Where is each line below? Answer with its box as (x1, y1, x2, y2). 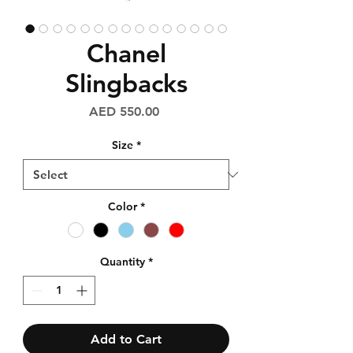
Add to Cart (91, 332, 162, 347)
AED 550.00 (89, 104, 159, 120)
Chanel (86, 37, 166, 69)
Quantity (99, 255, 145, 269)
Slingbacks (65, 67, 188, 99)
